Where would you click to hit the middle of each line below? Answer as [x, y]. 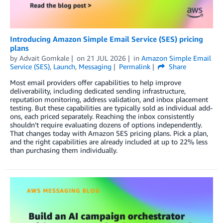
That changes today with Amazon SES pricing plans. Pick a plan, [109, 133]
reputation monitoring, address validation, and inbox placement [109, 100]
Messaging [95, 67]
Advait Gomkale [44, 58]
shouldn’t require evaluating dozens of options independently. [106, 125]
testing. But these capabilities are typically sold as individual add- [111, 108]
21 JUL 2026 [106, 58]
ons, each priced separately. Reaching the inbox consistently [102, 116]
